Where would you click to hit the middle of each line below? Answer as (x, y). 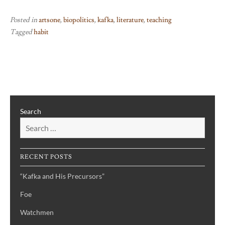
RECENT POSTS (46, 157)
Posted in (24, 20)
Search (31, 111)
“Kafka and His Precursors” (62, 176)
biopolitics (79, 20)
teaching (159, 20)
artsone (49, 20)
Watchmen (37, 212)
